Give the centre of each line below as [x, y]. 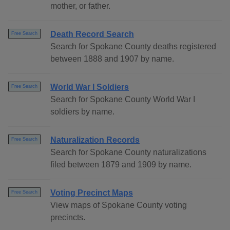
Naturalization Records [95, 140]
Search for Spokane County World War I [123, 100]
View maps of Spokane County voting [119, 205]
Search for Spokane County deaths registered [133, 47]
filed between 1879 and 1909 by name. [121, 165]
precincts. [68, 218]
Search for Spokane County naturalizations [128, 152]
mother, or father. [80, 6]
